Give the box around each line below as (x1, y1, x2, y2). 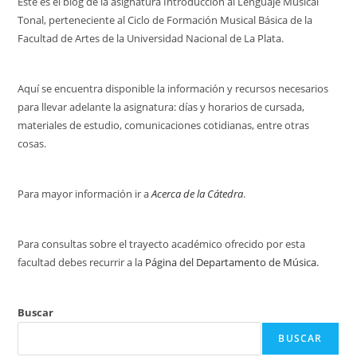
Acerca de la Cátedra (151, 186, 244, 201)
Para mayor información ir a (18, 186, 152, 201)
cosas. (18, 136, 47, 151)
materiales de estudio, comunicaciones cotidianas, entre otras (18, 118, 310, 132)
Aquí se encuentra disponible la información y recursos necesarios (18, 81, 329, 96)
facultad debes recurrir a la (18, 255, 146, 269)
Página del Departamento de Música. (145, 255, 320, 269)
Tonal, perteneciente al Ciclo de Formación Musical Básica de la (18, 13, 313, 27)
